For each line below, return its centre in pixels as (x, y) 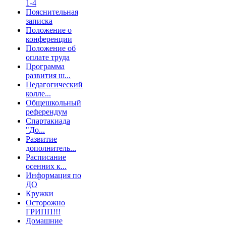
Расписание (46, 157)
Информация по (53, 175)
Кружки (40, 193)
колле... (38, 94)
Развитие (41, 139)
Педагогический (54, 84)
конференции (49, 39)
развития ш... (48, 75)
